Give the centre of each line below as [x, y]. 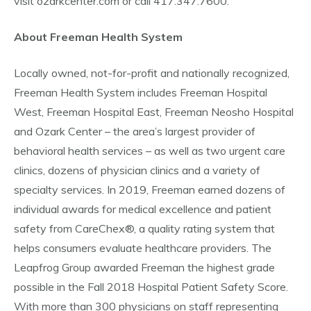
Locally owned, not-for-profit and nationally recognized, [152, 73]
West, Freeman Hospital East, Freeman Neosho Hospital [154, 112]
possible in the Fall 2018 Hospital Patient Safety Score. [151, 287]
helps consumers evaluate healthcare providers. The [143, 248]
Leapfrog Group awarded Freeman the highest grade [144, 267]
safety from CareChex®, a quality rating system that [144, 228]
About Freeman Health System [98, 37]
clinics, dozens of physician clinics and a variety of [137, 170]
